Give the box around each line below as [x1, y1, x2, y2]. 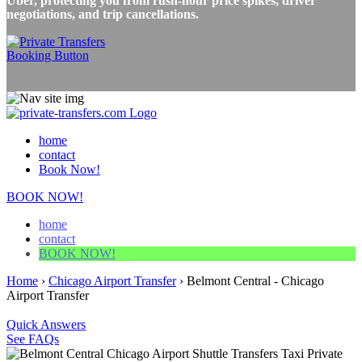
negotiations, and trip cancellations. [6, 6, 199, 21]
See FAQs [6, 331, 59, 346]
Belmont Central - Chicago [187, 273, 324, 288]
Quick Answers [6, 317, 86, 331]
